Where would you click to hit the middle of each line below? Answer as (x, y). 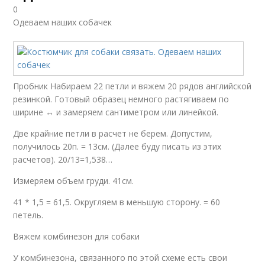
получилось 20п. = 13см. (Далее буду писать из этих (117, 147)
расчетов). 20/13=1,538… (63, 160)
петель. (28, 215)
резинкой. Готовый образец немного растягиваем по (121, 99)
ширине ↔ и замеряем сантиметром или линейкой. (116, 112)
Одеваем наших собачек (63, 22)
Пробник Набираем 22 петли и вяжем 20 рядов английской (132, 86)
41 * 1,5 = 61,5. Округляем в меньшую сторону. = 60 (117, 202)
